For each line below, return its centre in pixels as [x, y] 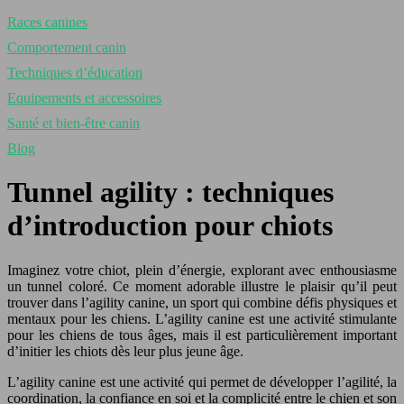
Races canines [47, 22]
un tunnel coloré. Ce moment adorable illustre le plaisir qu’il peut [202, 286]
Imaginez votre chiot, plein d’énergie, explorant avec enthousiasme [202, 270]
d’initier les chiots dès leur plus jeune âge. [125, 351]
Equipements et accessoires [84, 98]
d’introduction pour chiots [170, 226]
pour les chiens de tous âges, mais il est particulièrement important [202, 335]
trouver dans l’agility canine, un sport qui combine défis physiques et [202, 302]
